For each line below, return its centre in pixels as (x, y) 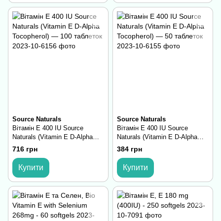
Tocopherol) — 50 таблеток (156, 146)
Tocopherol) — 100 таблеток (53, 146)
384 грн (129, 149)
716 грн (25, 149)
